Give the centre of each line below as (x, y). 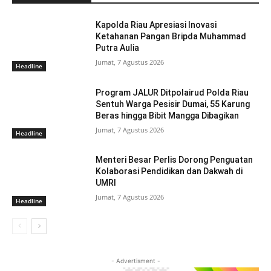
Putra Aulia (118, 47)
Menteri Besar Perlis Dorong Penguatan (175, 160)
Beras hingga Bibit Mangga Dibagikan (168, 115)
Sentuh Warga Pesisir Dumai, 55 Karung (173, 104)
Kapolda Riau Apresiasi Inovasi (156, 24)
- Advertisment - (135, 260)
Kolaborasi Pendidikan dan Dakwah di (169, 171)
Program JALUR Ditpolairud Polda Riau (172, 92)
